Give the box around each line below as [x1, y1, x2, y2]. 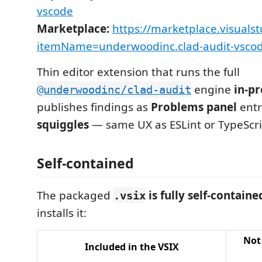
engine [191, 82, 234, 97]
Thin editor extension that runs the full [37, 64, 240, 80]
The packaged [37, 187, 113, 203]
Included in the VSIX [84, 240, 179, 253]
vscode [37, 4, 73, 19]
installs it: [37, 205, 87, 220]
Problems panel [151, 99, 237, 115]
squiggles [37, 117, 89, 132]
